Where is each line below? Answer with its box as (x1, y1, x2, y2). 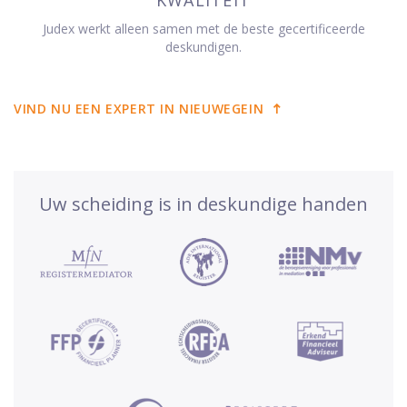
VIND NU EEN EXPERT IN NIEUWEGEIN (14, 99, 264, 117)
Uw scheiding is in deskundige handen (39, 191, 368, 216)
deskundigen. (165, 37, 242, 55)
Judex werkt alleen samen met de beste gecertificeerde (42, 19, 365, 37)
